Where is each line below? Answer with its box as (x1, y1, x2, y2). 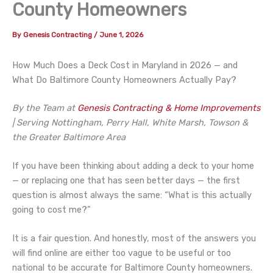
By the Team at (12, 102, 75, 113)
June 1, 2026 (99, 30, 143, 39)
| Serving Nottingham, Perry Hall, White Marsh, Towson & (12, 116, 248, 128)
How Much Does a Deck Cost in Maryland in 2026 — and (12, 59, 238, 71)
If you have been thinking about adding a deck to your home (12, 160, 254, 171)
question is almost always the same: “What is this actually (12, 189, 252, 200)
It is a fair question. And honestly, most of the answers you (12, 233, 256, 244)
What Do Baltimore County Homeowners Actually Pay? (12, 74, 236, 85)
